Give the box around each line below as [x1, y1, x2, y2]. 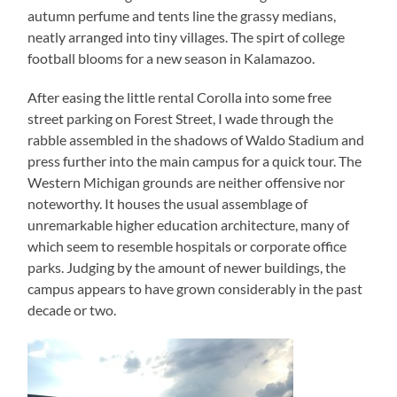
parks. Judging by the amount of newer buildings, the [27, 259, 346, 276]
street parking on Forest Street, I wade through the [27, 110, 334, 128]
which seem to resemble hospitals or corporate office [27, 237, 347, 255]
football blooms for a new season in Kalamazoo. [27, 50, 315, 67]
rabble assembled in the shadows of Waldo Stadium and [27, 131, 365, 149]
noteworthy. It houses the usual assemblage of [27, 195, 308, 213]
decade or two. [27, 301, 117, 319]
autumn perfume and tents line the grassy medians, [27, 7, 337, 25]
